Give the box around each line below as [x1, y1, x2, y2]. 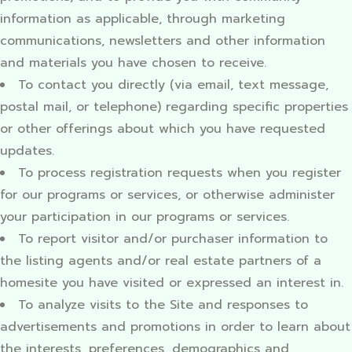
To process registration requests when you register [18, 163, 341, 182]
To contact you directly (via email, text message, [18, 75, 328, 94]
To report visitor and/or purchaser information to [18, 229, 328, 248]
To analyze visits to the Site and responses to [18, 295, 308, 314]
